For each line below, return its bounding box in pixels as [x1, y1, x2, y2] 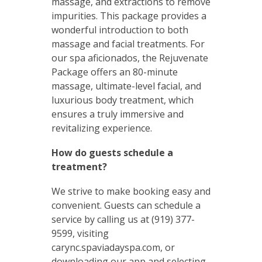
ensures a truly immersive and [51, 107, 184, 120]
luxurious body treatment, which [51, 93, 194, 106]
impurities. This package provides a [51, 9, 206, 22]
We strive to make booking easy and [51, 184, 211, 198]
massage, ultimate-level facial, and [51, 79, 201, 92]
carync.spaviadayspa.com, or [51, 240, 175, 254]
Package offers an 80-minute [51, 65, 178, 78]
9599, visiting [51, 226, 109, 240]
